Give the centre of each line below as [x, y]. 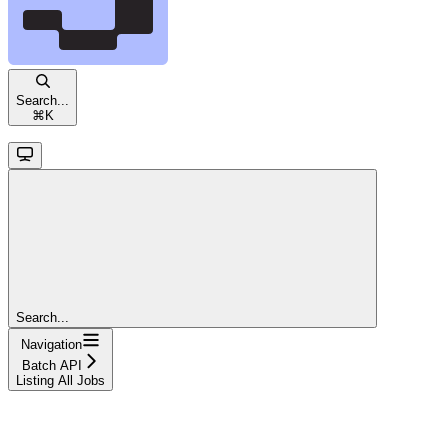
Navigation [51, 344]
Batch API [51, 365]
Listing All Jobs [60, 380]
